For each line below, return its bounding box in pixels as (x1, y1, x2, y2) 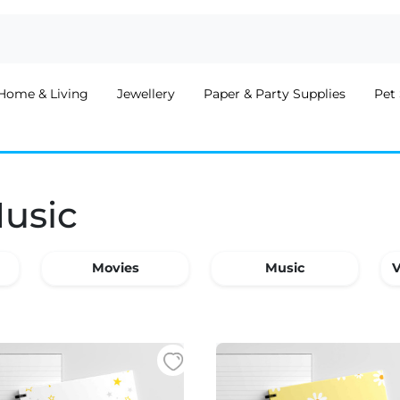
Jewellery (116, 86, 175, 102)
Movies (91, 260, 139, 276)
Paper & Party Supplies (203, 86, 346, 102)
